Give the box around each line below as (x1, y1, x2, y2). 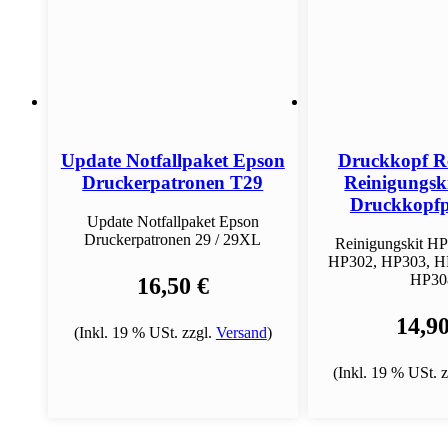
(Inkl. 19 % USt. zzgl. (73, 324, 216, 342)
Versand (215, 324, 267, 342)
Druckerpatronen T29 (82, 172, 264, 194)
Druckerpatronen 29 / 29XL (84, 231, 262, 249)
